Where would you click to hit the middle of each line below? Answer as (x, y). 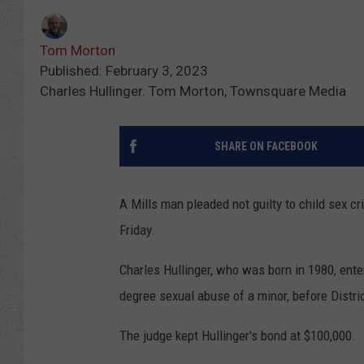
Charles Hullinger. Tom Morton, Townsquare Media (193, 91)
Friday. (137, 230)
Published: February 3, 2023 (124, 70)
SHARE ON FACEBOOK (266, 146)
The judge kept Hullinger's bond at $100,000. (238, 335)
